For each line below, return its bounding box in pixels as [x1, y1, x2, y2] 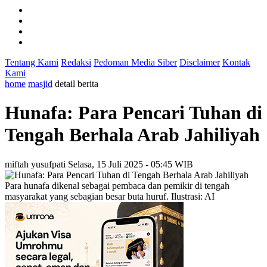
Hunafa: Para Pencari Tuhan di [5, 102, 262, 124]
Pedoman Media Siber [94, 57, 177, 67]
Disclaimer [179, 57, 220, 67]
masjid [28, 79, 52, 89]
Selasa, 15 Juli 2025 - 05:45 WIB [68, 159, 193, 169]
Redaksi [61, 57, 91, 67]
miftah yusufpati [5, 159, 66, 169]
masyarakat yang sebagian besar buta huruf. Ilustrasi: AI [5, 191, 215, 201]
